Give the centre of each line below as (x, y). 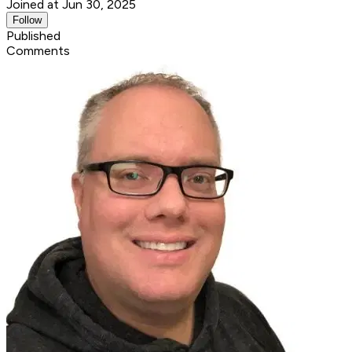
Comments (38, 50)
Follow (27, 20)
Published (33, 35)
